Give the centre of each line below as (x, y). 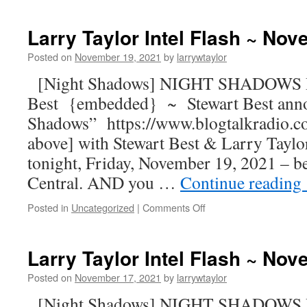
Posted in (48, 207)
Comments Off (174, 207)
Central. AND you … (104, 182)
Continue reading (243, 182)
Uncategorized (103, 207)
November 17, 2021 (118, 277)
